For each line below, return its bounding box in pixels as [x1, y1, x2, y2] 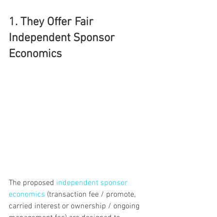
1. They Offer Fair [9, 15, 96, 29]
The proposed [9, 178, 56, 188]
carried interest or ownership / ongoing [9, 201, 141, 211]
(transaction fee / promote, [45, 189, 138, 200]
